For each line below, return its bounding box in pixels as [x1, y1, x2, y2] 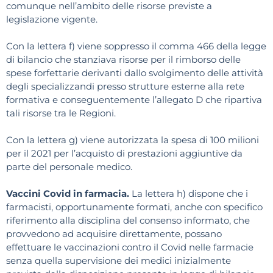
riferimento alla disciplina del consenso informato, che [6, 214, 250, 227]
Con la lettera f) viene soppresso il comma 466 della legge [6, 40, 266, 52]
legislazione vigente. [6, 13, 97, 26]
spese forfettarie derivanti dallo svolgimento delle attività [6, 67, 263, 79]
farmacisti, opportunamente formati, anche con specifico [6, 201, 263, 213]
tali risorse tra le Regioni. [6, 107, 116, 119]
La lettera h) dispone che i [132, 188, 248, 200]
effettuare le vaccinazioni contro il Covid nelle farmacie [6, 241, 253, 253]
